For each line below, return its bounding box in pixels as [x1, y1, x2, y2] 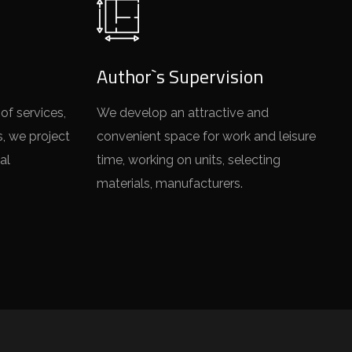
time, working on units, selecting [97, 152, 281, 167]
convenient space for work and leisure [97, 129, 317, 144]
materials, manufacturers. [97, 176, 244, 191]
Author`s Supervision [97, 62, 264, 90]
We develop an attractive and [97, 105, 269, 120]
